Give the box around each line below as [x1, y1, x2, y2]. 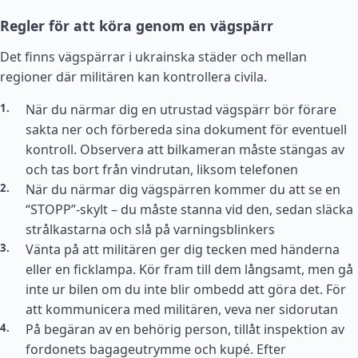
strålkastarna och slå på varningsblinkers [26, 221, 275, 238]
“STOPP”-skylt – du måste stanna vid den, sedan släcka [26, 201, 353, 218]
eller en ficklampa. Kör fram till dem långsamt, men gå [26, 261, 353, 278]
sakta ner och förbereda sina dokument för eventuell [26, 121, 347, 138]
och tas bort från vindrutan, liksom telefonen [26, 161, 298, 178]
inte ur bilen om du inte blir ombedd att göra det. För [26, 280, 346, 298]
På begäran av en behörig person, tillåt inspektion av [26, 320, 344, 338]
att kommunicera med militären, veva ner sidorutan [26, 300, 338, 318]
